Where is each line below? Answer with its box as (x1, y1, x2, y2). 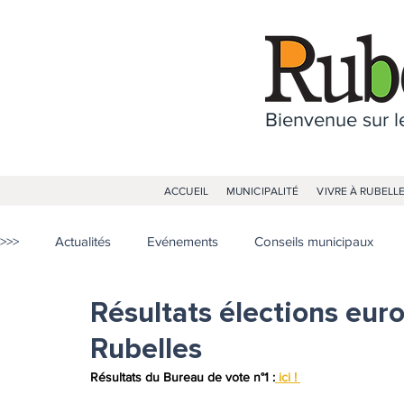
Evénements (147, 234, 218, 249)
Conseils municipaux (254, 234, 373, 249)
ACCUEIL (164, 184, 208, 197)
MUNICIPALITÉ (225, 184, 299, 197)
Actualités (55, 234, 111, 249)
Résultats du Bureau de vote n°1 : (90, 370, 275, 384)
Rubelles (90, 335, 202, 364)
